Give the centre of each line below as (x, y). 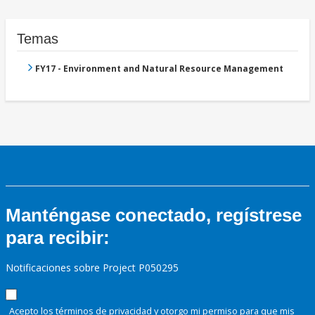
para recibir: (58, 238)
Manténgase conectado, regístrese (154, 216)
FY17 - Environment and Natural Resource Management (159, 69)
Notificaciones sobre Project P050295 (92, 268)
